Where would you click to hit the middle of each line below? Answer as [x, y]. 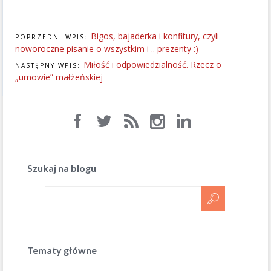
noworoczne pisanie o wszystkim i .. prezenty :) [107, 48]
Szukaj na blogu [62, 168]
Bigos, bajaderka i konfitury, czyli [155, 36]
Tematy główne [62, 250]
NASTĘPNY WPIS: [49, 65]
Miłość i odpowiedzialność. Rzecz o [152, 64]
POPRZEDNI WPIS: [53, 37]
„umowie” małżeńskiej [59, 77]
